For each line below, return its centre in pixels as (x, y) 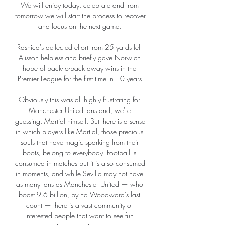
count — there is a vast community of (79, 205)
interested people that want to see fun (79, 216)
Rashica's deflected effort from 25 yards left (79, 47)
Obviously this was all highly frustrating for (79, 100)
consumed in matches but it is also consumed (80, 163)
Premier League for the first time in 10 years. (80, 79)
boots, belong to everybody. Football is (79, 153)
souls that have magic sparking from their (79, 142)
